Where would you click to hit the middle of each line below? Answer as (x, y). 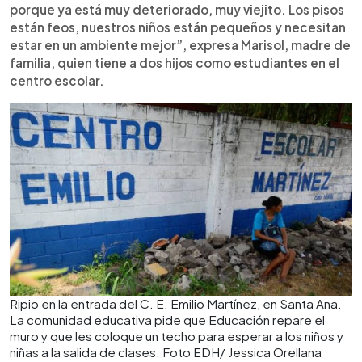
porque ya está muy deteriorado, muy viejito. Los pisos (177, 9)
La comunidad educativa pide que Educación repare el (167, 319)
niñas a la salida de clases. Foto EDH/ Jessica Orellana (166, 351)
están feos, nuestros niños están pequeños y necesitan (178, 27)
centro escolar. (57, 80)
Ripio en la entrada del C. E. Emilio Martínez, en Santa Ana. (176, 303)
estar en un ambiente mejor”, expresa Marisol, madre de (180, 45)
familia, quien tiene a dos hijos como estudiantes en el (175, 63)
